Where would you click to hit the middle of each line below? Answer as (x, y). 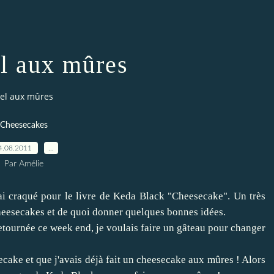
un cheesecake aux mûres (178, 259)
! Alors (250, 259)
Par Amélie (24, 164)
